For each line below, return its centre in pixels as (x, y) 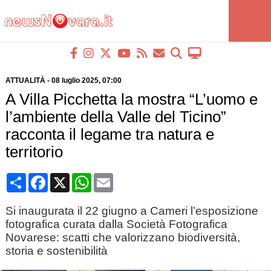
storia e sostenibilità (56, 251)
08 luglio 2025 (75, 80)
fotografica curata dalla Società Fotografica (116, 224)
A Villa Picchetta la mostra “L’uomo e (131, 99)
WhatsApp (113, 178)
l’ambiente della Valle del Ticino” (116, 117)
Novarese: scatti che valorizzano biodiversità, (122, 237)
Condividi (46, 178)
